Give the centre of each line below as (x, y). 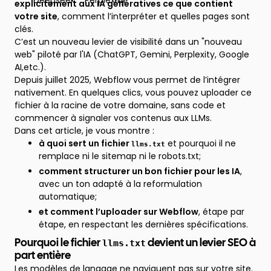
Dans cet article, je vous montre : (84, 131)
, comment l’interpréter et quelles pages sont (154, 16)
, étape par (221, 212)
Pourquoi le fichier (58, 243)
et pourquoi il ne (201, 143)
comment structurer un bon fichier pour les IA (139, 171)
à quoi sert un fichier (85, 143)
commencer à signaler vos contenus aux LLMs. (113, 118)
